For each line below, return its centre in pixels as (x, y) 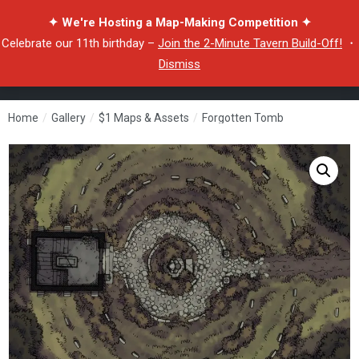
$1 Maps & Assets (144, 118)
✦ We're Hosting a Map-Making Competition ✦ (179, 22)
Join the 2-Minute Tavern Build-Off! (250, 43)
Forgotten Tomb (243, 118)
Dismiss (179, 64)
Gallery (69, 118)
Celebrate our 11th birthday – (80, 43)
